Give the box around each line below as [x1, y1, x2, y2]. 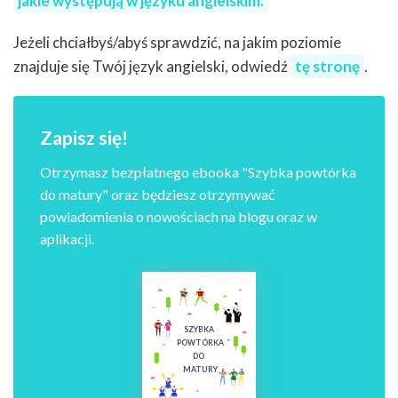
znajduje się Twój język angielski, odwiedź [13, 57, 291, 76]
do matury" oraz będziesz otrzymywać [40, 186, 275, 203]
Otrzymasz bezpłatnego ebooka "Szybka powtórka [40, 163, 356, 181]
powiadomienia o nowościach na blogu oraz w [40, 208, 317, 226]
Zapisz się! [40, 126, 128, 149]
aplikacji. [40, 230, 94, 248]
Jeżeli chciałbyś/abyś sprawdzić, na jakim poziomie [13, 33, 341, 52]
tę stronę [295, 57, 360, 76]
